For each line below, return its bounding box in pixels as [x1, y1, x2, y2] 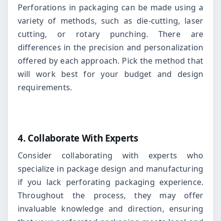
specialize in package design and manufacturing [18, 163, 203, 174]
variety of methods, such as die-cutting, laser [18, 15, 203, 26]
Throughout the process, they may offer [18, 189, 203, 201]
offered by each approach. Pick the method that [18, 55, 203, 66]
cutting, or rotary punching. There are [18, 28, 203, 39]
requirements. [18, 81, 73, 93]
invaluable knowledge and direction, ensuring [18, 203, 203, 214]
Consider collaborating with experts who [18, 149, 203, 161]
